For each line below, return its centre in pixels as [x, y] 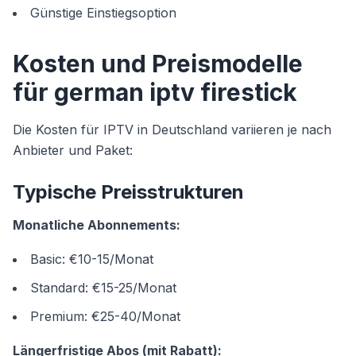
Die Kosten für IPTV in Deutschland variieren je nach [172, 130]
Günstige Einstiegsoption [103, 13]
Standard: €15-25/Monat [103, 288]
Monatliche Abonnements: [97, 225]
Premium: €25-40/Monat [105, 316]
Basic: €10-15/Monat [92, 259]
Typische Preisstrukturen [128, 192]
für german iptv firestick [155, 92]
